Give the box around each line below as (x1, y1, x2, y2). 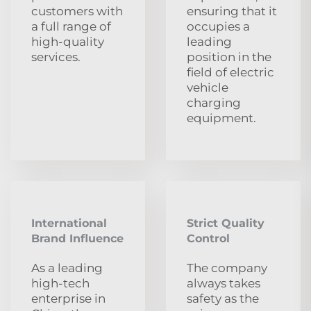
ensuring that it (187, 3, 277, 18)
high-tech (31, 276, 90, 290)
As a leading (31, 260, 103, 275)
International (31, 216, 107, 230)
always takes (187, 276, 260, 290)
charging (187, 95, 241, 110)
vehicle (187, 80, 228, 94)
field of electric (187, 65, 274, 79)
